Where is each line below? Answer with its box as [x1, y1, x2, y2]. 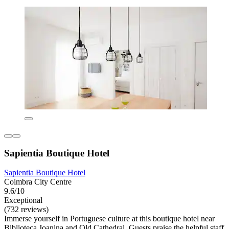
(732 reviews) [4, 205, 49, 214]
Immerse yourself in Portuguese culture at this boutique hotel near [4, 214, 215, 223]
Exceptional [4, 196, 42, 205]
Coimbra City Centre [4, 177, 72, 187]
